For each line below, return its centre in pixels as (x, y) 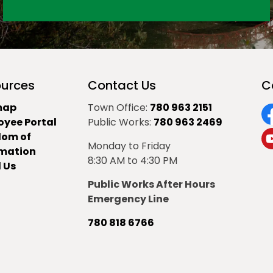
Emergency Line (128, 199)
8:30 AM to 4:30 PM (133, 161)
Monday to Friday (129, 146)
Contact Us (122, 85)
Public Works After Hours (151, 184)
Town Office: (119, 108)
